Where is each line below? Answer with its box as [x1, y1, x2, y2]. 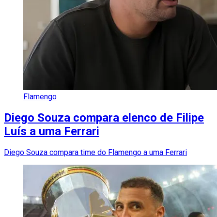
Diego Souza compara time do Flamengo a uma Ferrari [4, 147, 187, 157]
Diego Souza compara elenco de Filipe [4, 111, 204, 125]
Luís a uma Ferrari [4, 124, 99, 139]
